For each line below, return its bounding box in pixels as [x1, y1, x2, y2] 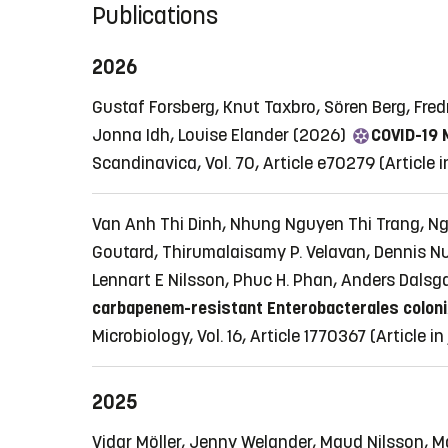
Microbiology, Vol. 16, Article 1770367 [92, 324, 366, 347]
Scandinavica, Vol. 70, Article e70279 [92, 151, 375, 174]
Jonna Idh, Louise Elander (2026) [92, 123, 350, 146]
